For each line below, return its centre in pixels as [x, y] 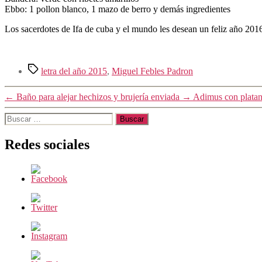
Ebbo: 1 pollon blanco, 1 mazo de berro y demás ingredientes [118, 9]
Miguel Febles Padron [152, 71]
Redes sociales [47, 144]
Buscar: [18, 117]
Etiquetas [44, 68]
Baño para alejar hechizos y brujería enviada [98, 96]
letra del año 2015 [74, 71]
